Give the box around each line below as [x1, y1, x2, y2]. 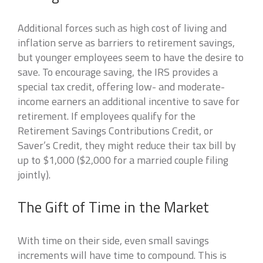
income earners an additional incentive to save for [18, 93, 240, 109]
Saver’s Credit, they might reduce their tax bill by [18, 137, 236, 153]
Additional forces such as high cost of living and [18, 20, 227, 36]
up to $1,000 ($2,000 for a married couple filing [18, 152, 228, 168]
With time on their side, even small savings [18, 232, 209, 248]
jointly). [18, 167, 50, 183]
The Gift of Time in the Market [18, 196, 209, 218]
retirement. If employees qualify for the [18, 108, 195, 124]
